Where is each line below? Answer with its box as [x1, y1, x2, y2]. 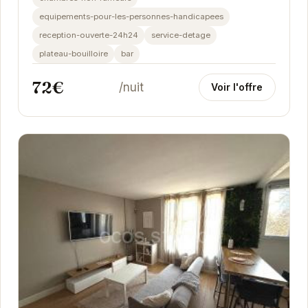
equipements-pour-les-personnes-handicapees [38, 11, 223, 21]
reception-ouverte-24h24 [38, 30, 138, 40]
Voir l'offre [211, 81, 263, 93]
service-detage [151, 30, 210, 40]
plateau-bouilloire [38, 48, 108, 58]
